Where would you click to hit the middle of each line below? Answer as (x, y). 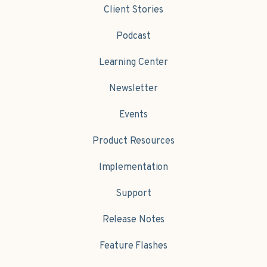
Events (133, 115)
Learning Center (133, 63)
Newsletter (133, 89)
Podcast (133, 37)
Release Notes (133, 220)
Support (133, 194)
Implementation (133, 168)
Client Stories (133, 10)
